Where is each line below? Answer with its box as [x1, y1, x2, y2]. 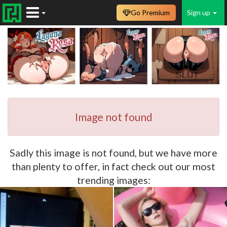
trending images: [77, 174, 150, 186]
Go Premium [131, 8, 170, 17]
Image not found [74, 110, 153, 123]
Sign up [187, 8, 212, 17]
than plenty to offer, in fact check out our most [12, 160, 215, 172]
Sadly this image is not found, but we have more [10, 146, 217, 159]
